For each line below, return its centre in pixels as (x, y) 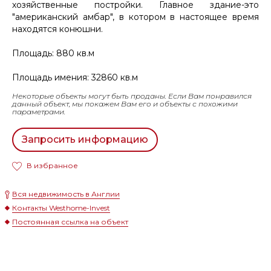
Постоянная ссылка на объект (70, 221)
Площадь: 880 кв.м (53, 53)
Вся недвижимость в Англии (66, 194)
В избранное (52, 165)
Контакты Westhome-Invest (61, 207)
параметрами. (39, 111)
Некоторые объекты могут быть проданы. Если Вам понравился (132, 96)
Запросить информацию (85, 139)
